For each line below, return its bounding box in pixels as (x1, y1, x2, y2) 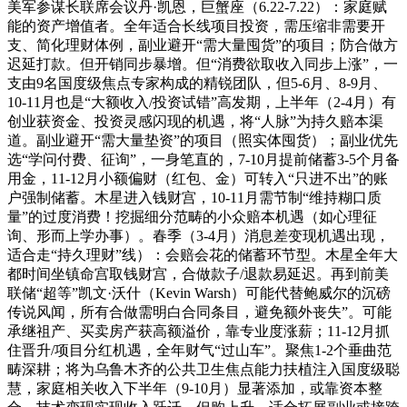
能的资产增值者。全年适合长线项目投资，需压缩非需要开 (7, 17, 385, 34)
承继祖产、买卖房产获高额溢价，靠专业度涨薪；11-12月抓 (7, 323, 390, 339)
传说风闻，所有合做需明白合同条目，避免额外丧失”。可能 (7, 303, 392, 320)
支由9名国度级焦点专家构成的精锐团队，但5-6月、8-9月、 (7, 74, 387, 91)
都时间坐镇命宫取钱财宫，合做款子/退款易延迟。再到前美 (7, 265, 389, 282)
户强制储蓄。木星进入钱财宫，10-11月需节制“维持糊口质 (7, 189, 382, 205)
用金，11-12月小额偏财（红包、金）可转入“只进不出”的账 (7, 170, 388, 186)
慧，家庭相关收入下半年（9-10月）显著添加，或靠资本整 (7, 380, 382, 396)
